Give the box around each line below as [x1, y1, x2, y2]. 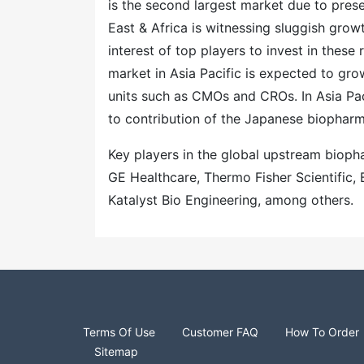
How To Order [285, 325, 359, 339]
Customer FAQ [182, 325, 258, 339]
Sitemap [94, 344, 138, 358]
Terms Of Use [83, 325, 155, 339]
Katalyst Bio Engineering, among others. [108, 192, 353, 208]
